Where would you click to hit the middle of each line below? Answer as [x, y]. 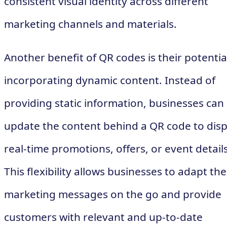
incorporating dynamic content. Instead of [110, 80]
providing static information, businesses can [114, 103]
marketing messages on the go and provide [113, 194]
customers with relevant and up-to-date [103, 217]
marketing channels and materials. [90, 24]
